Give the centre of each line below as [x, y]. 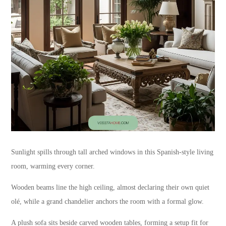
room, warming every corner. [53, 166]
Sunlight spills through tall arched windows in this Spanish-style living [112, 152]
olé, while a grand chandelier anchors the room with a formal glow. [108, 201]
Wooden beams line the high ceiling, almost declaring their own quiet [110, 187]
